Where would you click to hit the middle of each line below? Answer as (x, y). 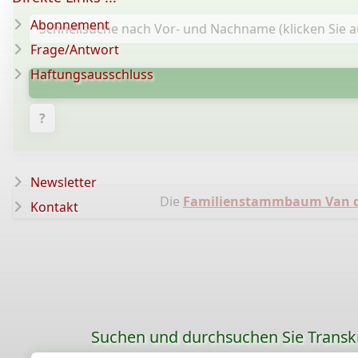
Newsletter (64, 182)
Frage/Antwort (75, 50)
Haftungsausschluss (92, 74)
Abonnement (70, 25)
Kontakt (54, 207)
